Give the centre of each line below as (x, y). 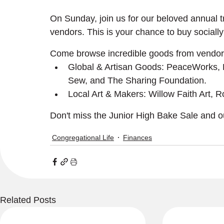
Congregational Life (83, 137)
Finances (137, 137)
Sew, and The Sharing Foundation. (137, 80)
